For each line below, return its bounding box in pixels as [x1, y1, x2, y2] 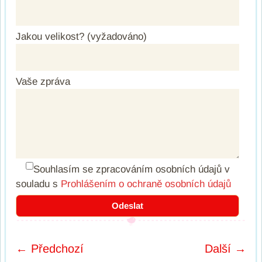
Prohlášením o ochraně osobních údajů [61, 178, 231, 189]
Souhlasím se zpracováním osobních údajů [33, 163, 222, 175]
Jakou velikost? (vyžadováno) [16, 30, 147, 42]
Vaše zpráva [16, 75, 70, 87]
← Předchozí [16, 242, 84, 255]
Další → [205, 242, 246, 255]
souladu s [16, 178, 61, 189]
